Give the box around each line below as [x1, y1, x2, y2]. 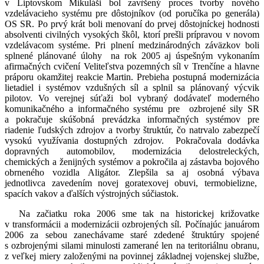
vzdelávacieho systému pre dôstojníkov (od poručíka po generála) [5, 8, 259, 19]
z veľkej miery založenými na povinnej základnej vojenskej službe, [5, 251, 259, 262]
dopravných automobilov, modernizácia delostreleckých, [5, 146, 259, 157]
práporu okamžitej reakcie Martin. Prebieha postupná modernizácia [5, 72, 259, 82]
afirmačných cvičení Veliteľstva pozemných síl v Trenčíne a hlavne [5, 61, 259, 72]
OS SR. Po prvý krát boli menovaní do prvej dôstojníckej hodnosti [5, 19, 259, 29]
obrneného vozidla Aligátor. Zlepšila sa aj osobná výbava [5, 167, 259, 178]
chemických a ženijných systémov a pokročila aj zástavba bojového [5, 157, 259, 167]
